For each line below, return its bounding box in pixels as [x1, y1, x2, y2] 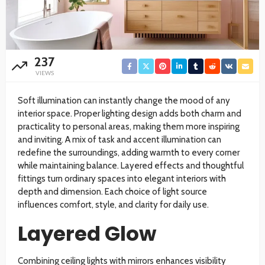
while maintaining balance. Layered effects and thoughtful [18, 160, 244, 171]
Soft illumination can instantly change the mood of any [18, 95, 230, 106]
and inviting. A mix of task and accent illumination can [18, 134, 221, 145]
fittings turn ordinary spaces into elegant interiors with [18, 173, 226, 184]
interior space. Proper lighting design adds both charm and [18, 108, 241, 119]
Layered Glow [18, 219, 156, 248]
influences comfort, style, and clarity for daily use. [18, 199, 209, 210]
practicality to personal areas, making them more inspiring [18, 121, 240, 132]
